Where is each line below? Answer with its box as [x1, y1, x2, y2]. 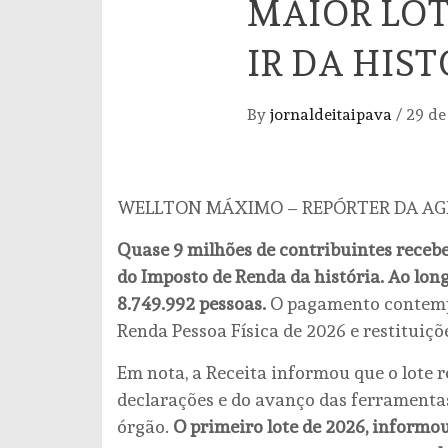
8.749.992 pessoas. [117, 292, 270, 314]
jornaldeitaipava [270, 104, 396, 124]
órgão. [117, 415, 173, 437]
